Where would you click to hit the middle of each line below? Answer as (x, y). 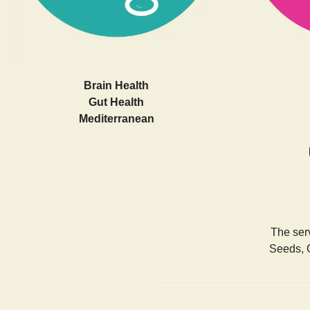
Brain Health (116, 85)
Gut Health (116, 102)
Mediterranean (116, 118)
